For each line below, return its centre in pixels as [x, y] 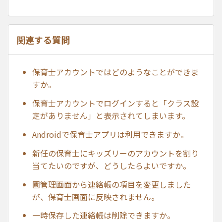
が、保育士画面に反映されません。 [96, 196]
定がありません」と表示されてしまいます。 [111, 116]
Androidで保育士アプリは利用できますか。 [110, 134]
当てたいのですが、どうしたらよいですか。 [111, 165]
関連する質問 [43, 40]
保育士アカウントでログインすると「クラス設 [115, 103]
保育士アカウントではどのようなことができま [115, 72]
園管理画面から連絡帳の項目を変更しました [111, 184]
